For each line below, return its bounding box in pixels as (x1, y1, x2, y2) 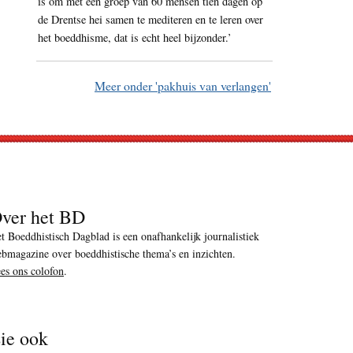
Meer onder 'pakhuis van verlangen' (95, 77, 271, 95)
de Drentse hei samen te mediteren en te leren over (38, 12, 263, 28)
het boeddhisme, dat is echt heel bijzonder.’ (38, 30, 232, 46)
